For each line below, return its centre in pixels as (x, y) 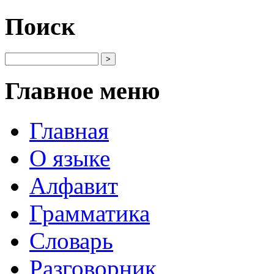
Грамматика (90, 213)
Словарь (71, 241)
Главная (69, 131)
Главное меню (83, 91)
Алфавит (74, 186)
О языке (70, 158)
